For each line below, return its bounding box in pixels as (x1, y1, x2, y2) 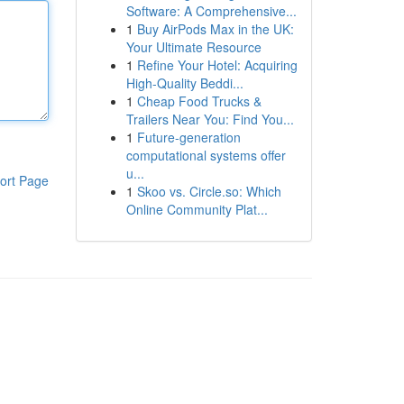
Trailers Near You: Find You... (125, 110, 294, 128)
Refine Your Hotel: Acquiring (136, 56, 298, 74)
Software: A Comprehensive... (125, 2, 297, 20)
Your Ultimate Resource (125, 38, 262, 56)
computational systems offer (125, 146, 286, 164)
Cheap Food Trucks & (136, 92, 262, 110)
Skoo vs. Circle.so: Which (136, 182, 281, 200)
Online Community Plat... (125, 200, 268, 218)
